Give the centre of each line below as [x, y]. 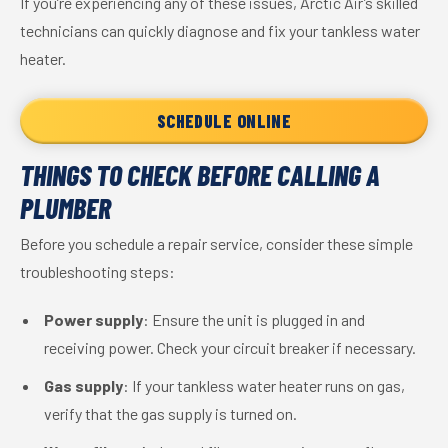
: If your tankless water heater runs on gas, [264, 385]
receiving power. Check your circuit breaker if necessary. [230, 347]
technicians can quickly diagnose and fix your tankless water [220, 30]
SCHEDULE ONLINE [224, 121]
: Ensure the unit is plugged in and [254, 319]
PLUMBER [65, 208]
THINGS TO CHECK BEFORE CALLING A [200, 175]
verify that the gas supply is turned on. [170, 413]
